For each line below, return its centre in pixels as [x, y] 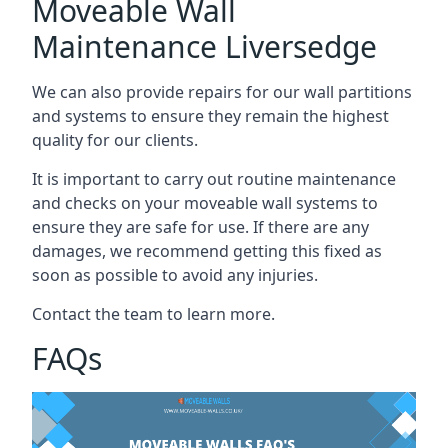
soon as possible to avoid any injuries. [175, 274]
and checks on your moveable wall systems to [205, 202]
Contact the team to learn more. [153, 313]
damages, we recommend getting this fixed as [207, 250]
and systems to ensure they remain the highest [210, 115]
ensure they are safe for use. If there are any [200, 226]
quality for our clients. [115, 139]
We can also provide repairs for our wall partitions [222, 91]
